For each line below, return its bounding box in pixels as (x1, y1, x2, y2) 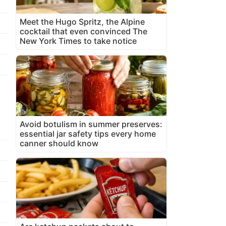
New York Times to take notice (20, 35, 137, 46)
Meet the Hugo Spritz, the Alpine (20, 16, 145, 27)
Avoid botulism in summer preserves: (20, 119, 162, 129)
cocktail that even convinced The (20, 26, 147, 36)
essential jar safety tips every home (20, 128, 156, 139)
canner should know (20, 138, 98, 148)
